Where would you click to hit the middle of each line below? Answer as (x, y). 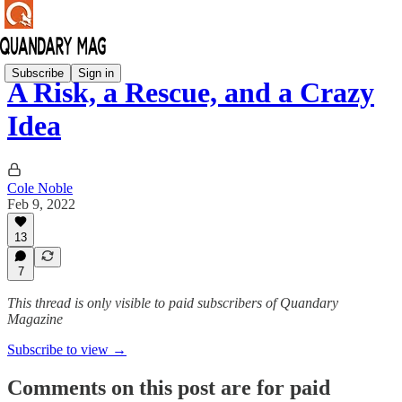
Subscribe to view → (67, 350)
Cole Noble (40, 188)
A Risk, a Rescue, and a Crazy (191, 93)
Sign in (96, 73)
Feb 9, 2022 (41, 204)
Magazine (35, 319)
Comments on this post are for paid (169, 387)
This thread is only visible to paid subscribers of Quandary (173, 303)
